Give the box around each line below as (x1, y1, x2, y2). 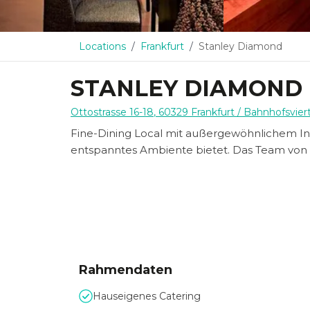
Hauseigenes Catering (93, 290, 201, 302)
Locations (79, 40, 126, 53)
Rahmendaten (79, 262, 172, 277)
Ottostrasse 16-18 (71, 106, 154, 118)
